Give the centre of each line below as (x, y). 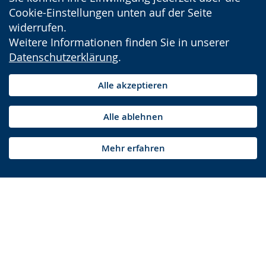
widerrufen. (38, 27)
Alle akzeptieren (133, 85)
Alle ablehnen (133, 117)
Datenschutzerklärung (64, 57)
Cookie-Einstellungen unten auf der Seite (110, 12)
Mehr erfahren (133, 148)
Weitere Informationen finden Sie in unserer (119, 42)
